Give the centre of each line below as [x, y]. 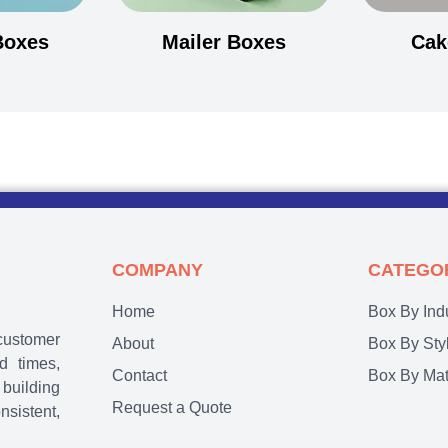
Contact [139, 376]
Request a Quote [172, 408]
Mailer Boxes [223, 42]
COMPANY [157, 270]
